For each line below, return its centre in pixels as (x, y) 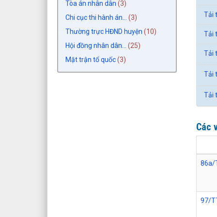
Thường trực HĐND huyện (104, 31)
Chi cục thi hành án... (96, 17)
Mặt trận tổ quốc (91, 59)
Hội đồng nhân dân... (96, 45)
